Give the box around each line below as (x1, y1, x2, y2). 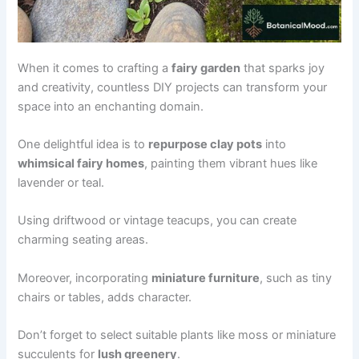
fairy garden (171, 60, 241, 75)
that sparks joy (240, 60, 325, 75)
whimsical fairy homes (18, 155, 145, 171)
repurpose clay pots (148, 136, 263, 151)
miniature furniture (151, 270, 260, 285)
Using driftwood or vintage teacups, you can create (18, 213, 297, 228)
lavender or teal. (18, 175, 105, 190)
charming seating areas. (18, 232, 149, 248)
